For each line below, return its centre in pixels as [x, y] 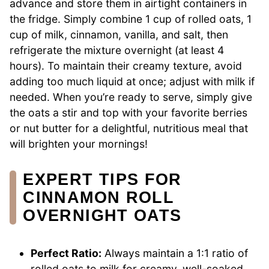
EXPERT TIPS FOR [102, 179]
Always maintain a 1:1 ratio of [175, 253]
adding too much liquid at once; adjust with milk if [132, 81]
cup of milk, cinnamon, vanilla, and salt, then [119, 34]
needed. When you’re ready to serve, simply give [131, 97]
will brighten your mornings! [79, 144]
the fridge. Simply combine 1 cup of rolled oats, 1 [131, 19]
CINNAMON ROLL [98, 197]
